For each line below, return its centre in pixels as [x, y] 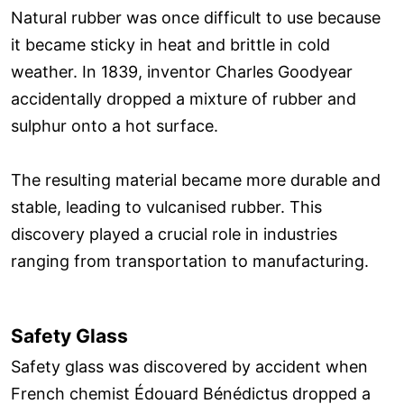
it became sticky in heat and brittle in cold [170, 45]
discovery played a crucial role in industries [174, 234]
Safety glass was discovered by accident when [189, 367]
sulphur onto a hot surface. [115, 126]
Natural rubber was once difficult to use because [196, 18]
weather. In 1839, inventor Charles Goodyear [182, 72]
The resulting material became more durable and [196, 180]
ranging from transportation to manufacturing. [190, 262]
